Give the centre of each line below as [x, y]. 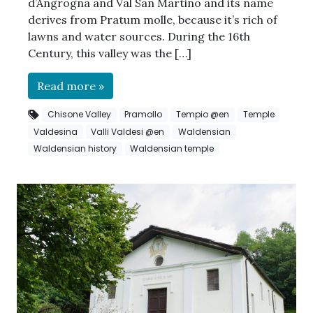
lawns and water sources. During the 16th [139, 37]
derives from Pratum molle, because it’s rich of [153, 20]
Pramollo [144, 115]
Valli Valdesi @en [128, 131]
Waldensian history [75, 148]
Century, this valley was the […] [110, 53]
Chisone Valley [79, 115]
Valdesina [55, 131]
